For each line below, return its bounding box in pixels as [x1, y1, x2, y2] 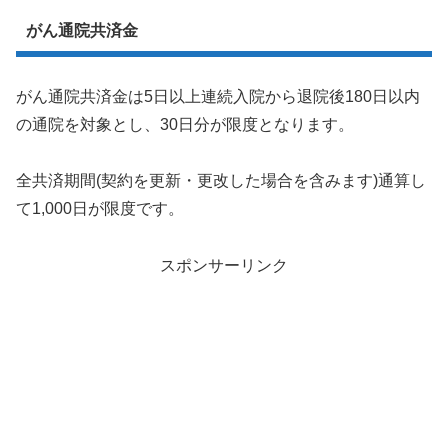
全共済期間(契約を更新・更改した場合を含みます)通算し [16, 172, 426, 190]
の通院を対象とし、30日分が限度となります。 [16, 115, 354, 133]
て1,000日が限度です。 [16, 200, 184, 218]
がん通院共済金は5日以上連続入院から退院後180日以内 [16, 87, 420, 105]
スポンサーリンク [160, 257, 288, 275]
